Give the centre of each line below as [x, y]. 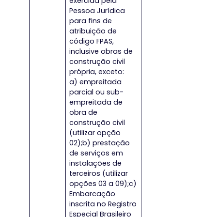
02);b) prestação [100, 143]
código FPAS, [92, 41]
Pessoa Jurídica [97, 11]
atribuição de [93, 31]
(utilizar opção [95, 133]
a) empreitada [96, 82]
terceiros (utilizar [99, 174]
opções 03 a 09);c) [103, 184]
